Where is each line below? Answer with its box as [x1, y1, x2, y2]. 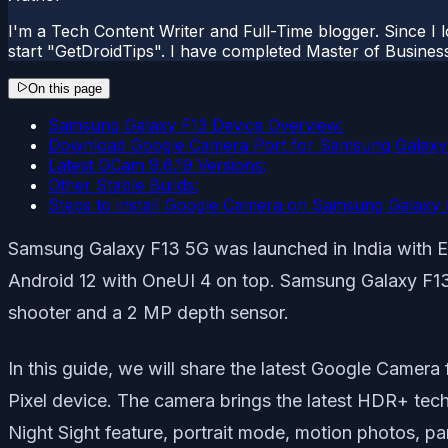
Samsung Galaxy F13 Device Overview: [48, 114, 343, 135]
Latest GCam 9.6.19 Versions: [48, 154, 266, 175]
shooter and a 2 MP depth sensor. [8, 301, 289, 323]
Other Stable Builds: [48, 174, 198, 195]
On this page [28, 80, 102, 96]
